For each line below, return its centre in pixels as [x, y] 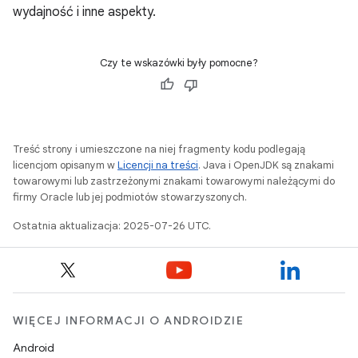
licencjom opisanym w [65, 165]
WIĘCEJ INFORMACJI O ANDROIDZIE [128, 320]
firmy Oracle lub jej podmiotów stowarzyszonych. [130, 197]
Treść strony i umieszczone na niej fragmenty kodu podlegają [159, 149]
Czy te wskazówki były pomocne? [179, 63]
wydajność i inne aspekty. [84, 12]
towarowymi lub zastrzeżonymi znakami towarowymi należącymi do [174, 181]
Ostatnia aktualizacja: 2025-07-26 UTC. [112, 226]
